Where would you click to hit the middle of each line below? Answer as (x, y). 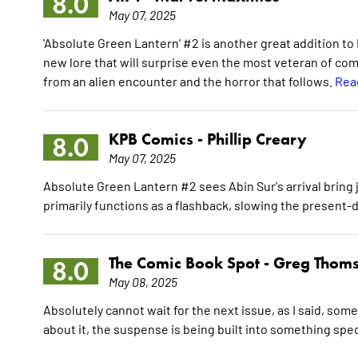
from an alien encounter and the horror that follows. (189, 81)
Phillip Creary (257, 139)
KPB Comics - (157, 139)
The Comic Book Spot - (191, 263)
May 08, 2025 (143, 282)
